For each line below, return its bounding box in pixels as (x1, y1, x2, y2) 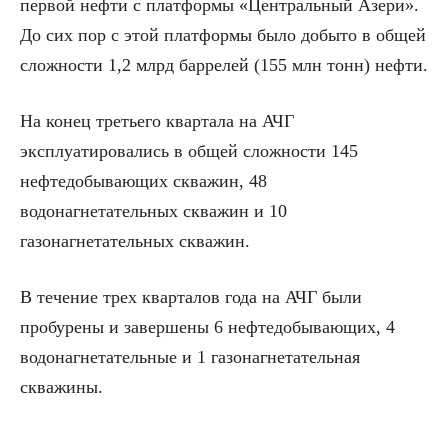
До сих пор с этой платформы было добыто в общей (20, 25, 426, 46)
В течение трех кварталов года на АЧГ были (20, 287, 362, 308)
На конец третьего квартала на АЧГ (20, 111, 294, 132)
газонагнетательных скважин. (20, 231, 250, 252)
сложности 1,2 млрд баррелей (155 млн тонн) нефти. (20, 55, 428, 76)
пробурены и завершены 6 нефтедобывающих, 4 (20, 317, 395, 338)
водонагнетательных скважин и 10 (20, 201, 287, 222)
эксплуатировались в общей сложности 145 (20, 141, 358, 162)
